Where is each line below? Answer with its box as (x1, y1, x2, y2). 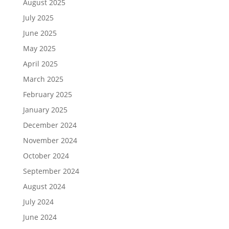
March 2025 (22, 74, 63, 84)
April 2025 (22, 58, 58, 68)
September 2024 (22, 166, 79, 176)
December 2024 (22, 120, 77, 130)
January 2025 (22, 104, 67, 114)
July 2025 (22, 12, 54, 22)
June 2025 (22, 28, 57, 38)
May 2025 (22, 43, 56, 53)
